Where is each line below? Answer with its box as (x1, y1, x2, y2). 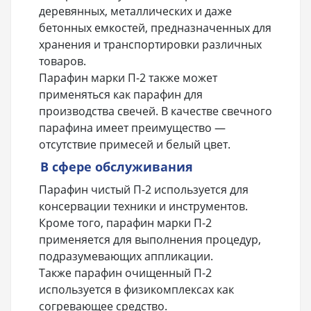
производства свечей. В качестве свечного (39, 103, 272, 119)
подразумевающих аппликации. (39, 249, 213, 264)
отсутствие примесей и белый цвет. (39, 137, 230, 153)
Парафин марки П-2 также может (39, 70, 217, 86)
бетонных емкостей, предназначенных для (39, 20, 271, 36)
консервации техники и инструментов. (39, 199, 248, 215)
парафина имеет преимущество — (39, 120, 226, 136)
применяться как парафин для (39, 87, 203, 103)
